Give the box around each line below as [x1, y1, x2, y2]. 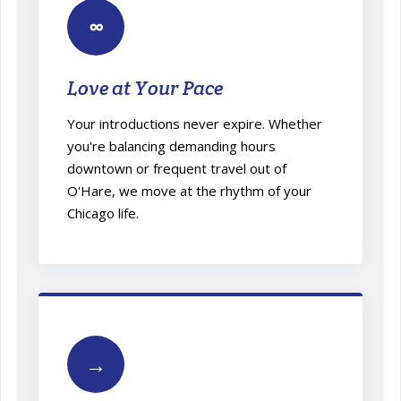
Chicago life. [67, 203, 140, 222]
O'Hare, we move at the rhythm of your [67, 181, 312, 200]
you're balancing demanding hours [67, 136, 277, 155]
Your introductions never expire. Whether [67, 114, 323, 132]
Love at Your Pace [67, 74, 224, 100]
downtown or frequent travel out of [67, 158, 287, 177]
